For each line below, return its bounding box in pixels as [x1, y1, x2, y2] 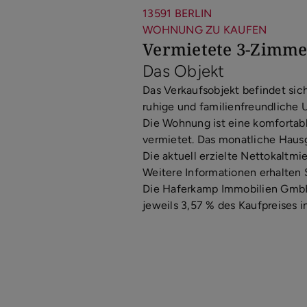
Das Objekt [143, 60, 225, 81]
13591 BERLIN [143, 6, 212, 20]
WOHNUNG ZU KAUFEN [143, 23, 267, 36]
